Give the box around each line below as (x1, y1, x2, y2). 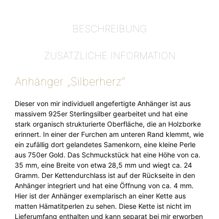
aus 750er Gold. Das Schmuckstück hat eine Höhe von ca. (15, 151, 200, 159)
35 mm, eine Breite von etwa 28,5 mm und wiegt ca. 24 (15, 161, 192, 170)
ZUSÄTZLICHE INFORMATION (44, 50, 175, 62)
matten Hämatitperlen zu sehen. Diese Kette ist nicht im (15, 202, 191, 211)
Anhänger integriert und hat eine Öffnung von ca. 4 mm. (15, 181, 194, 190)
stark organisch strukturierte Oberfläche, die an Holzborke (15, 120, 201, 129)
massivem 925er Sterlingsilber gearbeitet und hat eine (15, 109, 188, 118)
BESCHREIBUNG (72, 23, 147, 35)
